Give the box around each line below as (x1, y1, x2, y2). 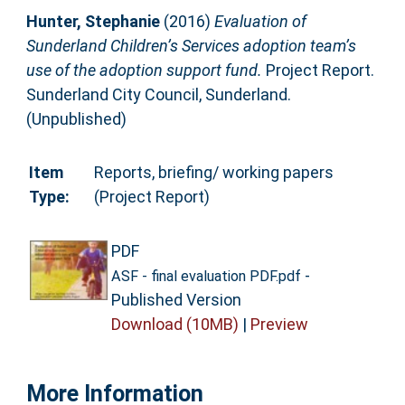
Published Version (110, 289, 241, 309)
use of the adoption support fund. (25, 61, 262, 80)
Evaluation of (213, 12, 306, 32)
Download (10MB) (110, 314, 239, 334)
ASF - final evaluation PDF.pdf (110, 267, 301, 285)
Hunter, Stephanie (25, 12, 160, 32)
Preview (250, 314, 308, 334)
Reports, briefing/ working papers (93, 163, 334, 183)
